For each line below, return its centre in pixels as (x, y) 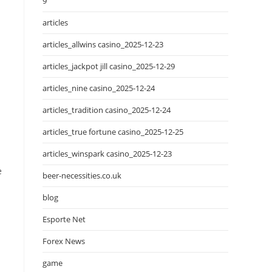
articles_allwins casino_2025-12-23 (103, 44)
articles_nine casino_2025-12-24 (99, 88)
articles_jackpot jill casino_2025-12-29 (109, 66)
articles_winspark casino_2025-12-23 (107, 153)
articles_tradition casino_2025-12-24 (107, 110)
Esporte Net (64, 219)
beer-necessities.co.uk (82, 175)
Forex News (64, 241)
